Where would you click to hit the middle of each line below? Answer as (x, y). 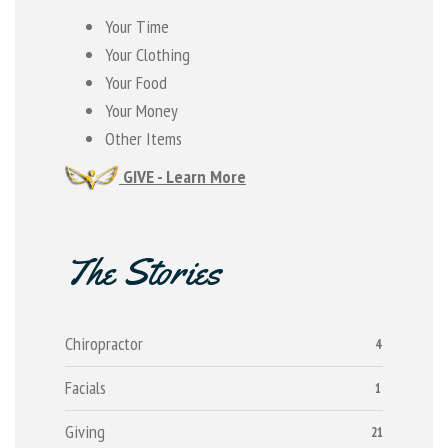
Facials (85, 387)
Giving (85, 431)
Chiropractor (104, 343)
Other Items (143, 138)
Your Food (136, 82)
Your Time (137, 26)
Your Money (141, 110)
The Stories (143, 271)
